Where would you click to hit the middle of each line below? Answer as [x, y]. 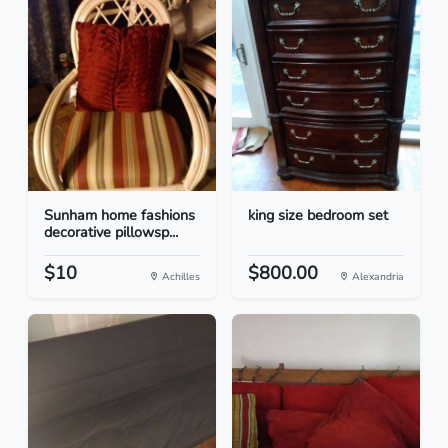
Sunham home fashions [119, 215]
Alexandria [376, 277]
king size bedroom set [318, 215]
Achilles [179, 277]
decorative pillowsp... [111, 232]
